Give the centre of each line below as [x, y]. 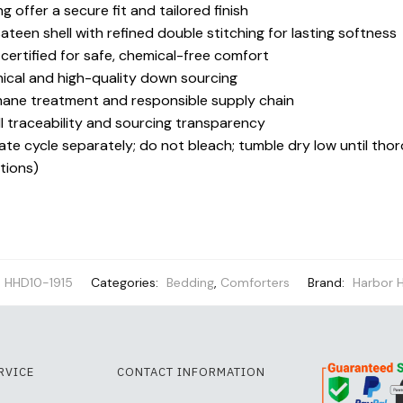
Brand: [327, 283]
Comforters [255, 283]
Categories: [126, 283]
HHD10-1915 [38, 283]
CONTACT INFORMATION [191, 372]
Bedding [190, 283]
